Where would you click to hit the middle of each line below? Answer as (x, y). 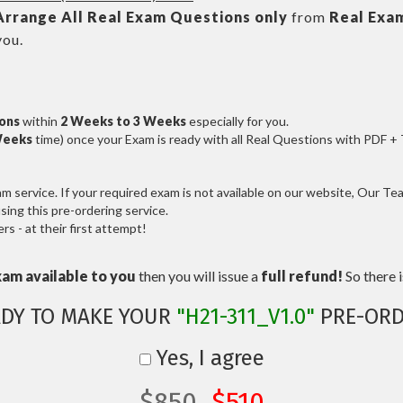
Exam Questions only (207, 17)
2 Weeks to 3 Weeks (123, 121)
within (40, 121)
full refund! (302, 276)
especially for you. (237, 121)
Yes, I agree (207, 358)
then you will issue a (198, 276)
